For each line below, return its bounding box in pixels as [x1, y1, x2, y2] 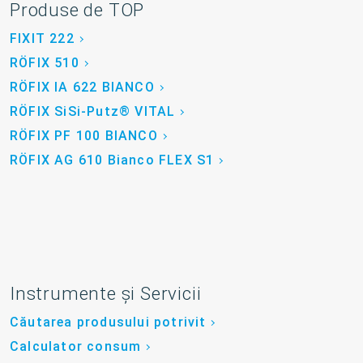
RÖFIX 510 [10, 55, 79, 71]
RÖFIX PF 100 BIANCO [10, 128, 158, 144]
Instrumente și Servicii [10, 283, 202, 305]
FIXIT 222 [10, 31, 75, 47]
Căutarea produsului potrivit [10, 314, 207, 331]
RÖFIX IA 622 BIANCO [10, 79, 155, 96]
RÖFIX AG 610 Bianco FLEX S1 [10, 152, 215, 169]
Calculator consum [10, 339, 142, 355]
